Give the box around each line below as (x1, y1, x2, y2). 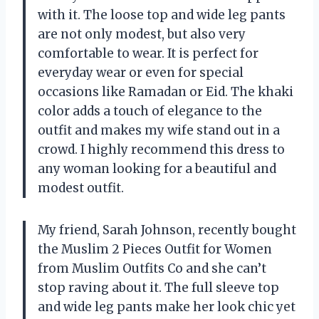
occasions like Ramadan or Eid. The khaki (38, 84, 293, 100)
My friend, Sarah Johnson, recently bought (38, 222, 296, 239)
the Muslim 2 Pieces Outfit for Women (38, 241, 272, 258)
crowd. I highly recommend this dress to (38, 142, 285, 158)
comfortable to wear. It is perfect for (38, 46, 258, 62)
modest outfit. (38, 180, 124, 197)
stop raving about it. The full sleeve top (38, 280, 279, 296)
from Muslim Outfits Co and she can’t (38, 261, 266, 277)
